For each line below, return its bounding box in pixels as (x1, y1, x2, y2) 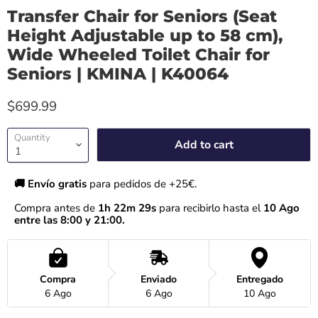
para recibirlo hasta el (156, 200, 261, 215)
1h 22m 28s (98, 200, 156, 215)
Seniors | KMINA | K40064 (7, 63, 229, 84)
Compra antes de (14, 200, 98, 215)
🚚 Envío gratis (14, 176, 89, 191)
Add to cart (174, 137, 234, 153)
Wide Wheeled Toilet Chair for (7, 44, 270, 65)
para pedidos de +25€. (89, 176, 197, 191)
